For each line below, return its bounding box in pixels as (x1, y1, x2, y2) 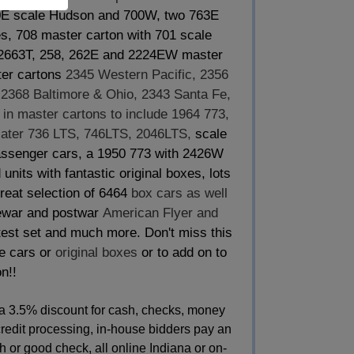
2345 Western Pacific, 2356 (65, 67, 228, 82)
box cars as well (131, 186, 228, 201)
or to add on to (137, 245, 227, 260)
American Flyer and (102, 205, 218, 220)
